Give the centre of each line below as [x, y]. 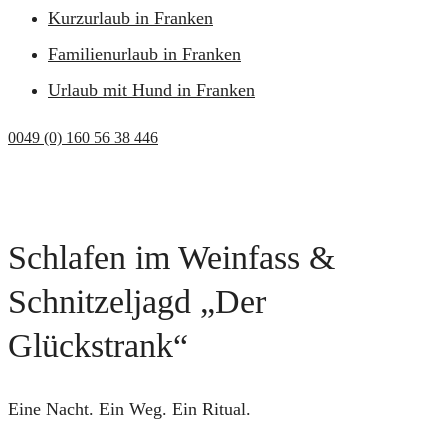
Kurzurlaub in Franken [130, 18]
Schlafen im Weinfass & [171, 258]
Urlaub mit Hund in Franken [151, 90]
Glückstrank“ [98, 346]
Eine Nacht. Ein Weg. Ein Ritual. [129, 409]
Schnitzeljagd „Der [137, 302]
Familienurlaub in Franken [144, 54]
